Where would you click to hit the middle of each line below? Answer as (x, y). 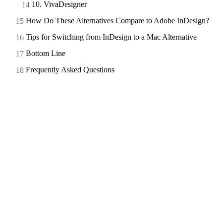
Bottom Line (46, 53)
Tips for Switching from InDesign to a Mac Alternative (111, 37)
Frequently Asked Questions (70, 69)
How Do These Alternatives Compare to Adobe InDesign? (117, 20)
